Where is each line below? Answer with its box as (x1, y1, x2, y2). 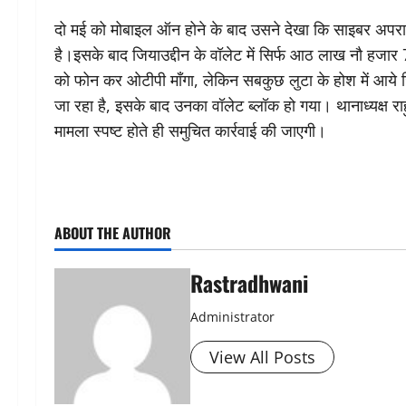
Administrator (190, 308, 275, 325)
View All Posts (209, 346, 315, 368)
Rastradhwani (190, 266, 308, 299)
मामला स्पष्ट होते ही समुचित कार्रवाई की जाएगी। (54, 120, 326, 141)
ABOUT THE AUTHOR (54, 222, 171, 244)
